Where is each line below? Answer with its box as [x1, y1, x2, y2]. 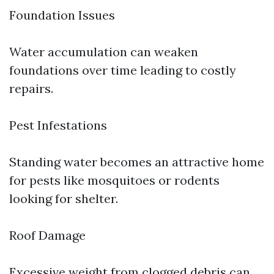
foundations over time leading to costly [9, 62, 236, 78]
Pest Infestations [9, 117, 107, 133]
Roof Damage [9, 228, 86, 243]
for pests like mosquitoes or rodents [9, 172, 220, 188]
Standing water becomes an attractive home [9, 154, 264, 169]
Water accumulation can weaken [9, 44, 198, 59]
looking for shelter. [9, 191, 118, 206]
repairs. [9, 81, 53, 96]
